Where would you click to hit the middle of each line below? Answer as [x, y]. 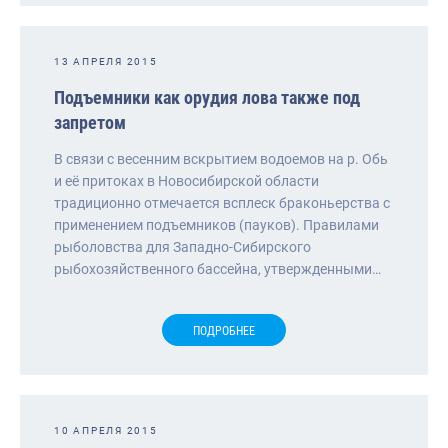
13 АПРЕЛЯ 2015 [106, 61]
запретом [90, 122]
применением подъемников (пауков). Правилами [216, 224]
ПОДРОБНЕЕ [224, 330]
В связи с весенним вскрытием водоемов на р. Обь [221, 158]
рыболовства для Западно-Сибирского [182, 246]
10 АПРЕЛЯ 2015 [106, 430]
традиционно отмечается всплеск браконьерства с [222, 202]
